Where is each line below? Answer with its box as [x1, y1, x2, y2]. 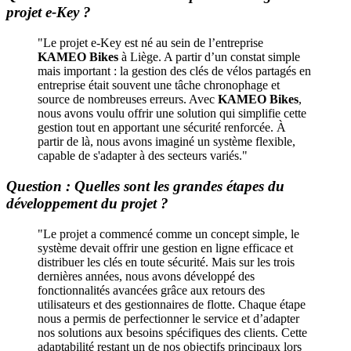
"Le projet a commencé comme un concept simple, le [38, 226, 299, 241]
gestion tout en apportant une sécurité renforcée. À [38, 121, 286, 135]
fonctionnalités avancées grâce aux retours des [38, 283, 265, 297]
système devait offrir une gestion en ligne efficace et [38, 241, 293, 255]
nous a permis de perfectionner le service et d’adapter [38, 311, 299, 325]
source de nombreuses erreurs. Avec [38, 92, 218, 107]
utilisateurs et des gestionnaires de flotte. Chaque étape [38, 297, 306, 311]
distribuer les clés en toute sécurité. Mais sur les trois [38, 255, 295, 269]
